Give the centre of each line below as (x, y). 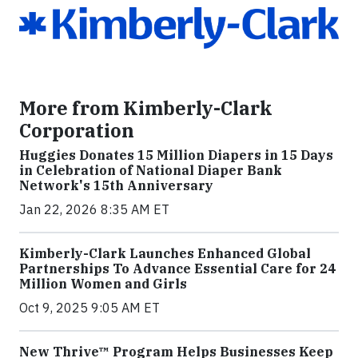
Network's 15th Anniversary (116, 185)
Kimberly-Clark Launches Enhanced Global (165, 253)
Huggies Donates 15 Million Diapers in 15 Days (176, 155)
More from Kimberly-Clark (146, 107)
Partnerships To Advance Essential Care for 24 (177, 268)
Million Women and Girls (103, 283)
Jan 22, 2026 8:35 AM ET (94, 209)
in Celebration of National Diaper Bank (151, 170)
